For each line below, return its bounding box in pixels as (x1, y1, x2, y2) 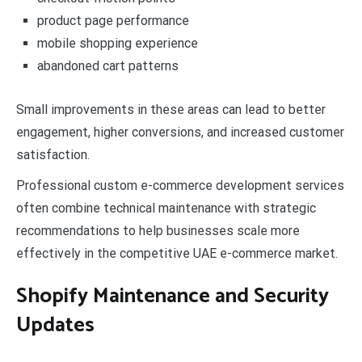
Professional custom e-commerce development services (16, 177, 344, 193)
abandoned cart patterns (36, 58, 179, 74)
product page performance (36, 13, 189, 29)
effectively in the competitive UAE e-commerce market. (16, 245, 338, 261)
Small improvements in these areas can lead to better (16, 101, 326, 117)
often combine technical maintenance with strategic (16, 200, 316, 216)
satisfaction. (16, 146, 90, 162)
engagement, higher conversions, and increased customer (16, 124, 344, 140)
